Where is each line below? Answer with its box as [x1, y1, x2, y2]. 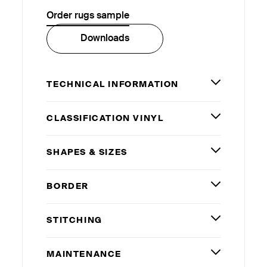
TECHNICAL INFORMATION [46, 80, 179, 89]
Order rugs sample [46, 11, 130, 21]
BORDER [46, 182, 89, 191]
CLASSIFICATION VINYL [46, 114, 164, 123]
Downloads [80, 33, 130, 44]
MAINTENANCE [46, 250, 122, 259]
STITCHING [46, 216, 103, 225]
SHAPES [46, 148, 89, 157]
